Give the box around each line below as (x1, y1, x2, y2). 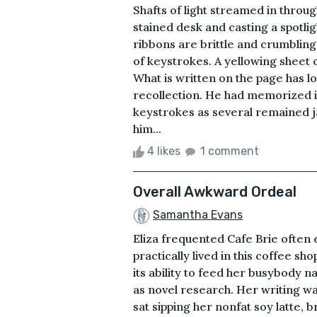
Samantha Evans (153, 207, 243, 221)
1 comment (200, 144, 259, 158)
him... (133, 121, 161, 136)
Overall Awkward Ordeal (133, 183, 296, 200)
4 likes (144, 144, 183, 158)
